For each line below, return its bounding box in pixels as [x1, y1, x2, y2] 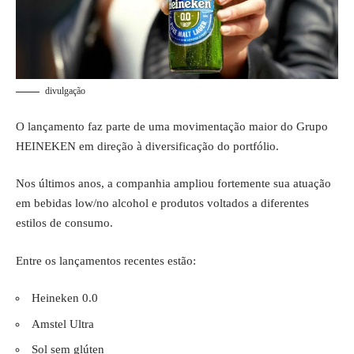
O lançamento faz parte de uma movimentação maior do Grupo [16, 119, 328, 133]
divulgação [45, 85, 85, 97]
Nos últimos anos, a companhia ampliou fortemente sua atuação [16, 177, 331, 190]
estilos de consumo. [16, 217, 113, 230]
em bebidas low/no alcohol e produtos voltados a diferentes [16, 197, 309, 210]
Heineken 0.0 [32, 292, 98, 305]
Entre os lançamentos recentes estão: [16, 254, 196, 267]
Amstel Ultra [32, 317, 94, 330]
